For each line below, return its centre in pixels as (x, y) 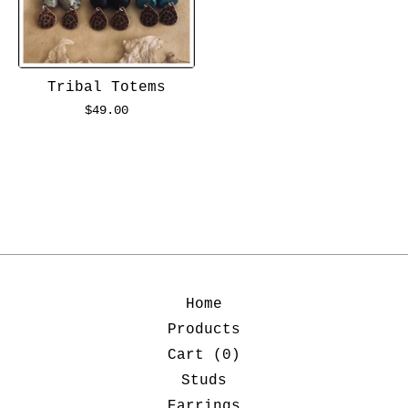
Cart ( (195, 355)
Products (204, 330)
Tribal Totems (107, 87)
